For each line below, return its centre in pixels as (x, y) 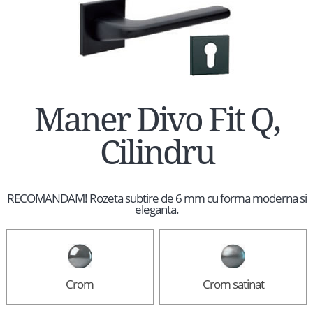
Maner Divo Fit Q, (156, 120)
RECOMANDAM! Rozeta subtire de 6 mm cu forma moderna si (156, 198)
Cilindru (156, 153)
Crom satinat (233, 284)
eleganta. (156, 210)
